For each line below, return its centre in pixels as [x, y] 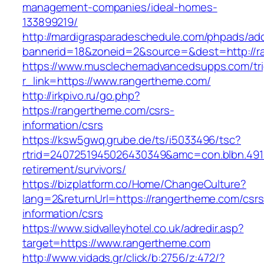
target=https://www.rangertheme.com [116, 243]
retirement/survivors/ [74, 169]
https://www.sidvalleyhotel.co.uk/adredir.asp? [133, 228]
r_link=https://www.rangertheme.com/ [117, 81]
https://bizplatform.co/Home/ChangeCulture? [134, 184]
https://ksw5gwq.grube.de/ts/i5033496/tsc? [132, 140]
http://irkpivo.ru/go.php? [81, 96]
